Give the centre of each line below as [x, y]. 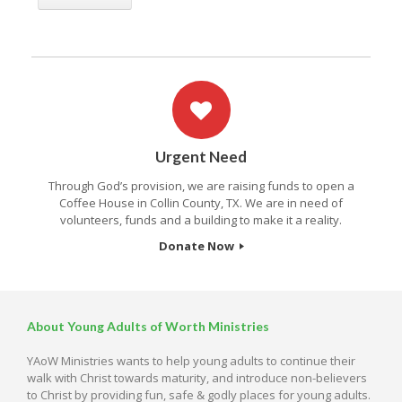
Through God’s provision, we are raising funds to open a [201, 185]
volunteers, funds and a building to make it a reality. [201, 219]
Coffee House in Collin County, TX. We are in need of [201, 202]
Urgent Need [201, 156]
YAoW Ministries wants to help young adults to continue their [191, 360]
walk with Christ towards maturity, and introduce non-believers [197, 377]
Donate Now [197, 245]
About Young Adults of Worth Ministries [148, 326]
